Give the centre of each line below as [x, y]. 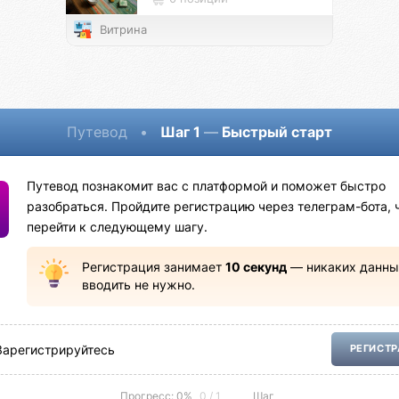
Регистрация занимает [153, 268]
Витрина [121, 30]
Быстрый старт [275, 132]
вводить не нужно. [138, 285]
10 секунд [256, 268]
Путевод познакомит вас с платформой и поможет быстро [207, 186]
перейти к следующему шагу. [118, 227]
